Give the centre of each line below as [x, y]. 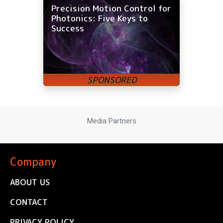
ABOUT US [30, 182]
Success [68, 28]
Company [33, 162]
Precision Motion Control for [111, 8]
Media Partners [111, 121]
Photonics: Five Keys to [100, 18]
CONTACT [29, 202]
